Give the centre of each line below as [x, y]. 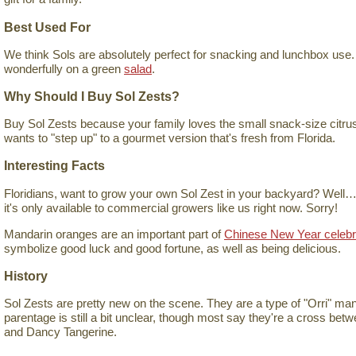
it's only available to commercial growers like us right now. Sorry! [171, 207]
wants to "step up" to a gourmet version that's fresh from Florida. [170, 138]
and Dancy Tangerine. [60, 331]
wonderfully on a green [64, 68]
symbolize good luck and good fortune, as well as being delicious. [172, 248]
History [26, 275]
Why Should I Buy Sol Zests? [92, 96]
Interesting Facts [54, 166]
